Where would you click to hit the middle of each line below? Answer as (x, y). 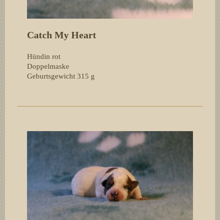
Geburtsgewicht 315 (58, 76)
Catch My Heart (62, 35)
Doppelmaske (48, 66)
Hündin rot (44, 56)
